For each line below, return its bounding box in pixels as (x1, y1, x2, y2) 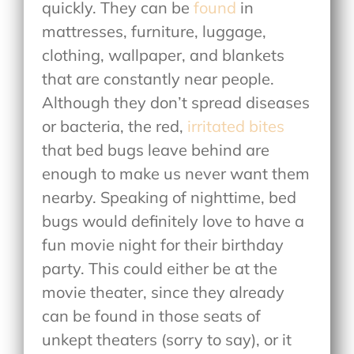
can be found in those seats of (42, 306, 262, 326)
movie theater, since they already (42, 282, 285, 303)
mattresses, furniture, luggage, (42, 21, 267, 42)
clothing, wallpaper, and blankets (42, 45, 285, 66)
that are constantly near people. (42, 69, 275, 89)
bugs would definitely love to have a (42, 211, 305, 232)
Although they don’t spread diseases (42, 92, 311, 113)
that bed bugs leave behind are (42, 140, 270, 160)
